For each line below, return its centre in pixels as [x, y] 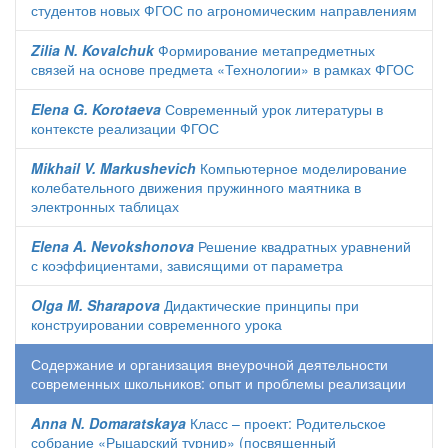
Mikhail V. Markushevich [113, 168]
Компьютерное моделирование [301, 168]
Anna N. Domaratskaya [108, 423]
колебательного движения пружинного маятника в [196, 187]
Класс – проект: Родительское [286, 423]
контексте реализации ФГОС [125, 128]
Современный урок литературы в [272, 109]
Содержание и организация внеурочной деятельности [209, 364]
